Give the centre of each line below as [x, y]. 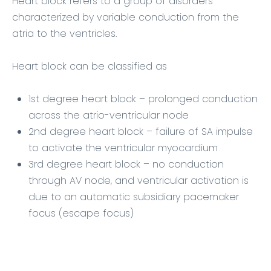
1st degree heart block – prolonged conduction [143, 99]
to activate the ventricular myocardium [123, 148]
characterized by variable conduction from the [126, 17]
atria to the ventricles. [64, 34]
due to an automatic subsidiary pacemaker [134, 197]
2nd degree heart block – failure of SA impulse [141, 132]
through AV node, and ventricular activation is [139, 181]
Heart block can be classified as [90, 66]
